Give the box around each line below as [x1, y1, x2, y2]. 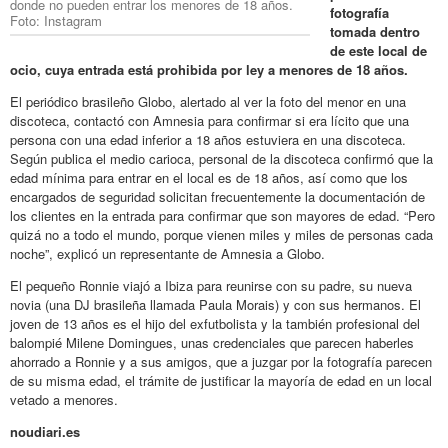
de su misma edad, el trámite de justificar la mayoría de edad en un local [10, 370, 432, 390]
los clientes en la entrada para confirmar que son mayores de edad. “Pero [10, 205, 435, 225]
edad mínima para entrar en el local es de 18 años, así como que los [10, 167, 408, 187]
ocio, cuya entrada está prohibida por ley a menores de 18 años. [10, 59, 408, 79]
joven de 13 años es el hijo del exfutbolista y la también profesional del [10, 313, 420, 333]
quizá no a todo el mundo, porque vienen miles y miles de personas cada [10, 224, 433, 244]
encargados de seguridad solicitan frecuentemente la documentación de [10, 186, 425, 206]
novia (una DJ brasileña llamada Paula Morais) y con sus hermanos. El [10, 294, 421, 314]
